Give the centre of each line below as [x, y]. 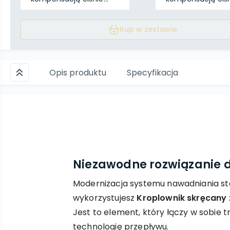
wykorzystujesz [105, 198]
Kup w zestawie [148, 29]
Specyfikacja [152, 72]
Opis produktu [78, 72]
